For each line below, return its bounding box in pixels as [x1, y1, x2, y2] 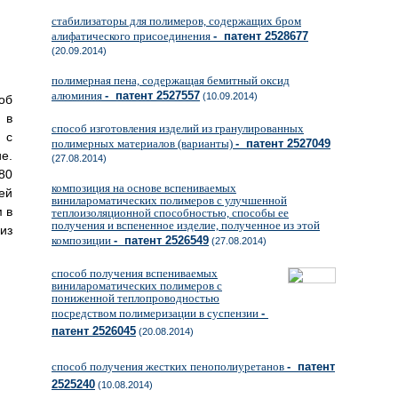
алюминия [52, 89, 105, 102]
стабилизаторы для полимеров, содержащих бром [52, 14, 301, 28]
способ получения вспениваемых [52, 267, 218, 280]
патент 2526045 [52, 324, 136, 338]
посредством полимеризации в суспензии [52, 306, 261, 320]
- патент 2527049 [235, 137, 330, 150]
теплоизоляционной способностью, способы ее [52, 206, 289, 219]
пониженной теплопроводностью [52, 291, 219, 305]
